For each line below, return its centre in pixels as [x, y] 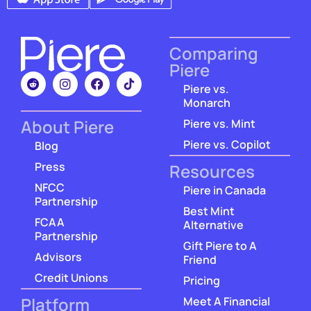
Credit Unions [72, 277]
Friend [200, 260]
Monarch [207, 103]
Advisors [58, 257]
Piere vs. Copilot [227, 144]
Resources [212, 171]
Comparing [214, 53]
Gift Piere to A [220, 246]
